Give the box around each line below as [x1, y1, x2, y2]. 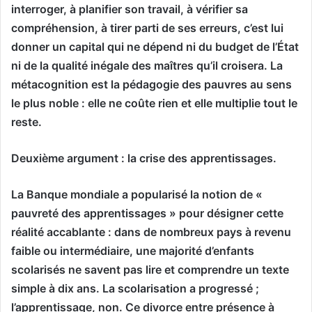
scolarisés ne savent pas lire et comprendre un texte [11, 262, 289, 276]
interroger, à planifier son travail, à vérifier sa [11, 1, 248, 16]
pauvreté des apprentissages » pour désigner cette [11, 205, 283, 220]
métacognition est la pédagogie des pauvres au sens [11, 77, 292, 91]
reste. [11, 114, 42, 129]
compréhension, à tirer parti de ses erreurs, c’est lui [11, 20, 283, 35]
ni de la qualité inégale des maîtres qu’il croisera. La [11, 58, 283, 72]
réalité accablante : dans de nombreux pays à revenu [11, 224, 291, 239]
